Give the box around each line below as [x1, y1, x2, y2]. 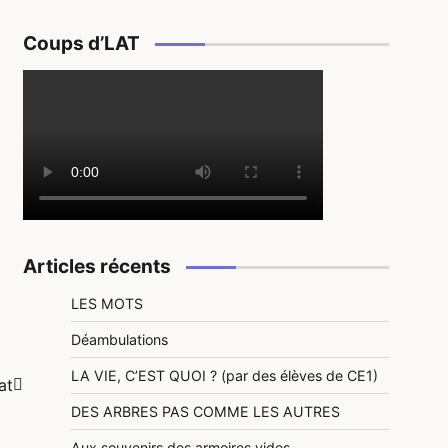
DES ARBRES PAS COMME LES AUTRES [71, 403, 340, 421]
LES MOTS [71, 295, 143, 313]
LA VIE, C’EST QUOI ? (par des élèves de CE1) [71, 367, 378, 385]
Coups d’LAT [23, 32, 140, 56]
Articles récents [23, 255, 171, 279]
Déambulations [71, 331, 168, 349]
